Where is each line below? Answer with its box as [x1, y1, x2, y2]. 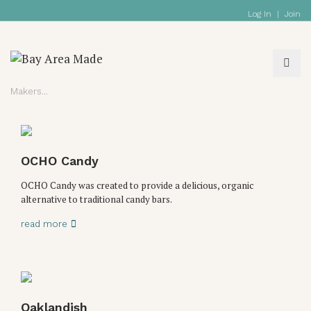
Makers [10, 85, 42, 96]
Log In [248, 9, 271, 19]
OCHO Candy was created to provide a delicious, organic [21, 178, 253, 192]
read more [21, 218, 67, 229]
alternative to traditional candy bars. [21, 192, 172, 205]
